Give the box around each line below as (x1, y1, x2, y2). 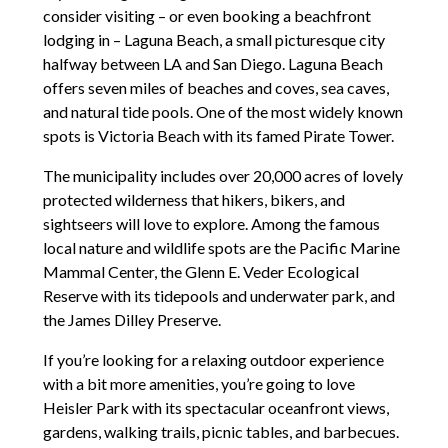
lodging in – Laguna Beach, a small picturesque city (42, 29, 385, 49)
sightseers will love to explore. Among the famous (42, 213, 380, 233)
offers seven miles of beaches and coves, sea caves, (42, 77, 389, 97)
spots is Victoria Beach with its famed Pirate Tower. (42, 125, 394, 145)
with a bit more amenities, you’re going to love (42, 373, 355, 393)
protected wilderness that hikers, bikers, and (42, 189, 345, 209)
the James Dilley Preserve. (42, 309, 221, 329)
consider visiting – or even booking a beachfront (42, 5, 371, 25)
